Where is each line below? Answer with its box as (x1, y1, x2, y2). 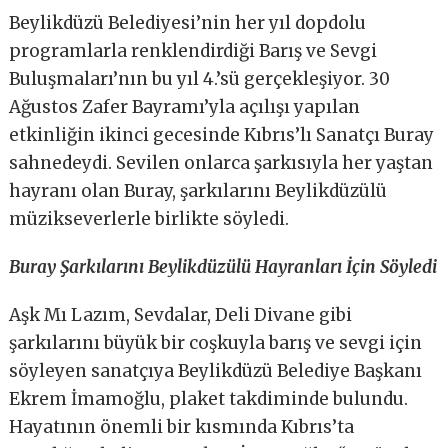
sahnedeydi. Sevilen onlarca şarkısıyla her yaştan (9, 152, 434, 175)
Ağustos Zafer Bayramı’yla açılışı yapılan (9, 96, 361, 119)
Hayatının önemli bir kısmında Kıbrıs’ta (9, 416, 355, 439)
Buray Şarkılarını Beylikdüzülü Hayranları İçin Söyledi (9, 256, 438, 279)
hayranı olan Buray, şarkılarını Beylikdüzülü (9, 180, 388, 203)
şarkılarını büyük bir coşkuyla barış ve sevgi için (9, 332, 423, 355)
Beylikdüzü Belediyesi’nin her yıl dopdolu (9, 12, 367, 35)
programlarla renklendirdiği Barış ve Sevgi (9, 40, 378, 63)
